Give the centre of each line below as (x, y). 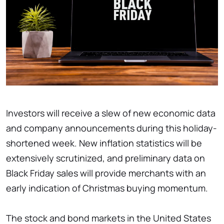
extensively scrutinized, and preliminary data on (105, 158)
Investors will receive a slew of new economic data (111, 113)
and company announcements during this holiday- (111, 128)
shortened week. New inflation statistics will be (104, 143)
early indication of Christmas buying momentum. (107, 188)
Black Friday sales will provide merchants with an (106, 173)
